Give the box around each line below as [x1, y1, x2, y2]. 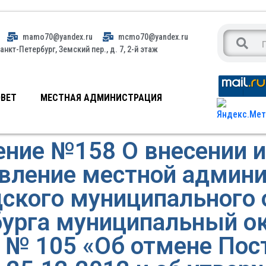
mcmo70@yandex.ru [118, 31, 189, 42]
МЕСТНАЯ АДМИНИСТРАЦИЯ [40, 92, 163, 103]
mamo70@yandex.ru [23, 31, 93, 42]
